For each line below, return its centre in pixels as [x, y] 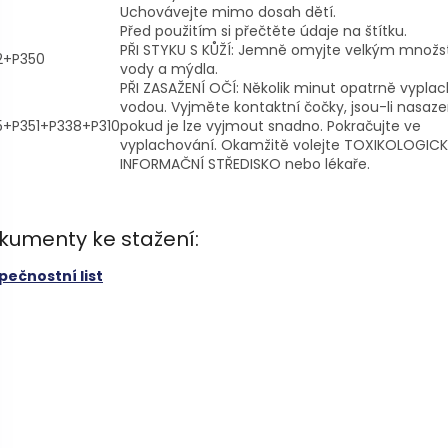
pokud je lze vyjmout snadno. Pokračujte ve [270, 125]
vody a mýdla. [169, 68]
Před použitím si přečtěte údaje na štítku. [263, 30]
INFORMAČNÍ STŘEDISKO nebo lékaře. [245, 163]
